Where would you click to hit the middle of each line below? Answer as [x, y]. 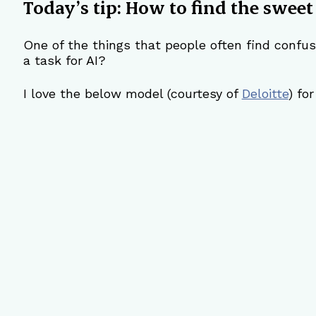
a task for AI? [64, 60]
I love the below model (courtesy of [132, 93]
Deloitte [265, 93]
